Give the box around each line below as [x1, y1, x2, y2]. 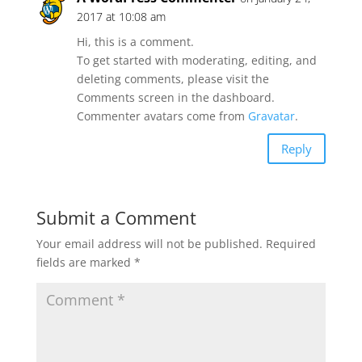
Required [265, 236, 316, 251]
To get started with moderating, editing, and [76, 53, 317, 68]
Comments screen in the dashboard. [76, 90, 275, 105]
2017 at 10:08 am [76, 9, 166, 24]
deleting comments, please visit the [76, 71, 269, 86]
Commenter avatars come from [76, 108, 248, 124]
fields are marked [36, 255, 134, 270]
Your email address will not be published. [36, 236, 263, 251]
